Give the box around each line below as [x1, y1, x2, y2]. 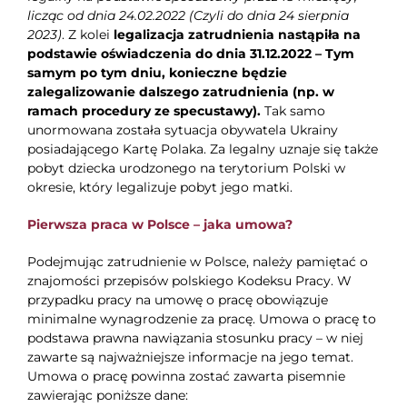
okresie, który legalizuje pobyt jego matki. [26, 179, 293, 196]
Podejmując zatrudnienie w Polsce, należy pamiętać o [26, 253, 368, 271]
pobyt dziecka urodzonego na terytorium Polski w [26, 160, 345, 177]
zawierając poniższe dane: [26, 387, 188, 404]
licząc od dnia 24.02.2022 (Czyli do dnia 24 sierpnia [26, 7, 349, 25]
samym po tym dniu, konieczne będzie [26, 65, 287, 82]
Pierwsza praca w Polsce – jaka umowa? [26, 216, 293, 233]
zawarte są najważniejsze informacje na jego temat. [26, 349, 353, 366]
